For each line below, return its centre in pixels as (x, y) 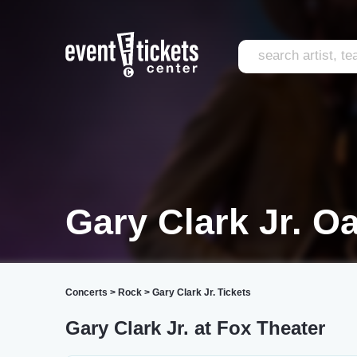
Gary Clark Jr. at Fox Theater (195, 328)
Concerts (86, 292)
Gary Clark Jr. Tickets (202, 292)
